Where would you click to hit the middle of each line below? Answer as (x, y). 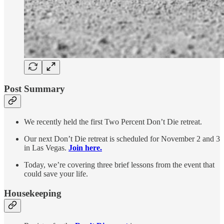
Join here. (85, 147)
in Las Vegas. (46, 147)
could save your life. (56, 173)
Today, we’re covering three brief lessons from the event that (119, 164)
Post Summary (34, 89)
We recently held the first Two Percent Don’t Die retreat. (113, 121)
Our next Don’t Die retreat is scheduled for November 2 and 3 (122, 138)
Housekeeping (33, 193)
